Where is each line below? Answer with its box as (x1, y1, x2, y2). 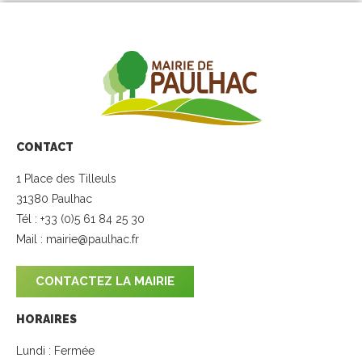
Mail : (16, 232, 46, 246)
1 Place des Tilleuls (16, 171, 116, 185)
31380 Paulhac (16, 192, 92, 205)
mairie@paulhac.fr (46, 232, 139, 246)
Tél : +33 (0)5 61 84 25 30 (16, 212, 145, 225)
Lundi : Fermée (16, 343, 95, 357)
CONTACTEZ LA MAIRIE (36, 273, 175, 288)
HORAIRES (16, 312, 77, 326)
